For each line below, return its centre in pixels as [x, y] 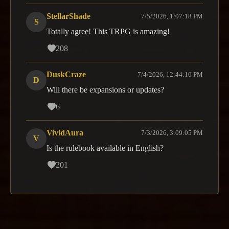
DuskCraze [66, 75]
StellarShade [68, 16]
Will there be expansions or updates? [105, 90]
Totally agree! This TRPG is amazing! [108, 32]
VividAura [65, 133]
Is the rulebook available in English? [105, 148]
